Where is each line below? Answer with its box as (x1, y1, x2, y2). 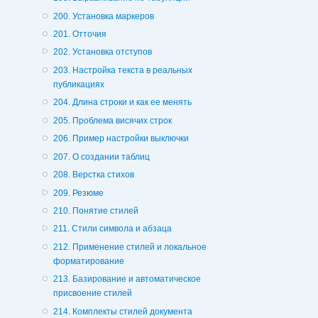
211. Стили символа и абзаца (53, 224, 172, 234)
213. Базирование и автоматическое (53, 274, 201, 285)
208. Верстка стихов (53, 170, 134, 180)
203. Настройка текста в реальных (53, 65, 192, 75)
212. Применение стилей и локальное (53, 241, 207, 252)
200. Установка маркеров (53, 11, 154, 21)
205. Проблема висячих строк (53, 115, 172, 126)
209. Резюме (53, 187, 104, 198)
